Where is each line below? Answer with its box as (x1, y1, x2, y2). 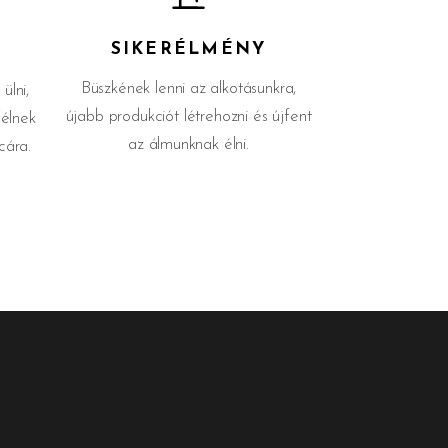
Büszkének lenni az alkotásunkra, (80, 80, 297, 97)
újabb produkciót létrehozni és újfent (65, 108, 312, 125)
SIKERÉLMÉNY (110, 41, 267, 58)
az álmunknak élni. (128, 136, 249, 153)
